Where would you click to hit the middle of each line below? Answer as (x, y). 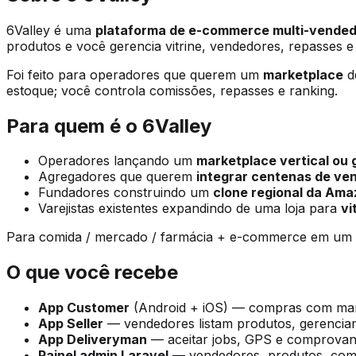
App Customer (84, 308)
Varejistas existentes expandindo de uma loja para (190, 209)
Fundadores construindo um (126, 193)
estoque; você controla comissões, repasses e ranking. (172, 90)
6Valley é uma (51, 30)
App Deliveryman (93, 340)
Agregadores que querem (117, 177)
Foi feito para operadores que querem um (135, 74)
